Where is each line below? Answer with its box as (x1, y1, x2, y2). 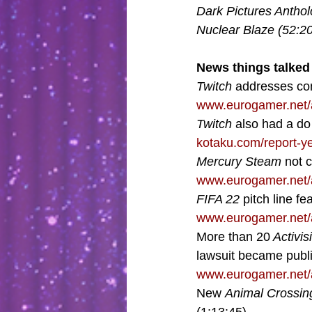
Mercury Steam (196, 155, 281, 169)
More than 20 (196, 230, 270, 244)
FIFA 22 (196, 192, 240, 207)
